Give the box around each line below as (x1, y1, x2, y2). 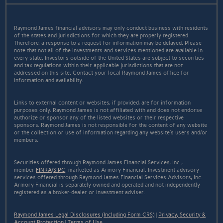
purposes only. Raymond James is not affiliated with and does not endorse (14, 107, 203, 113)
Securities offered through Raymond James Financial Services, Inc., (14, 159, 183, 166)
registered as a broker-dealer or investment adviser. (14, 189, 145, 196)
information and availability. (14, 77, 84, 84)
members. (14, 136, 39, 143)
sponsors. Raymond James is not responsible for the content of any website (14, 121, 208, 128)
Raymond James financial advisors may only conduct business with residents (14, 24, 209, 31)
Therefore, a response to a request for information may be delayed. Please (14, 39, 202, 46)
